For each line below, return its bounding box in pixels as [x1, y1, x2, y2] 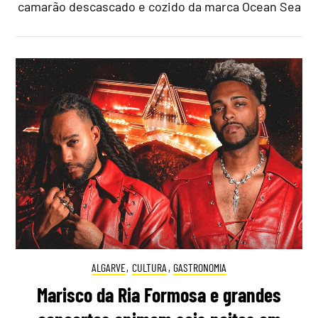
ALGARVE [91, 260, 126, 274]
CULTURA [132, 260, 167, 274]
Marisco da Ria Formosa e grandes [37, 283, 281, 307]
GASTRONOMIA [173, 260, 227, 274]
